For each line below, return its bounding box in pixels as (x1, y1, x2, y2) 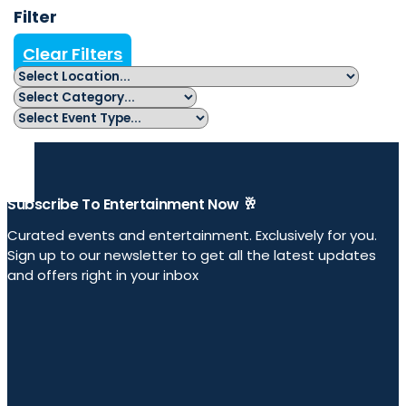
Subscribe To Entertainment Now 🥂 (7, 194, 257, 216)
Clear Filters (23, 43, 123, 66)
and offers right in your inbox (7, 266, 198, 285)
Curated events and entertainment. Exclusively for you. (7, 226, 377, 246)
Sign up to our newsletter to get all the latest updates (7, 246, 376, 266)
